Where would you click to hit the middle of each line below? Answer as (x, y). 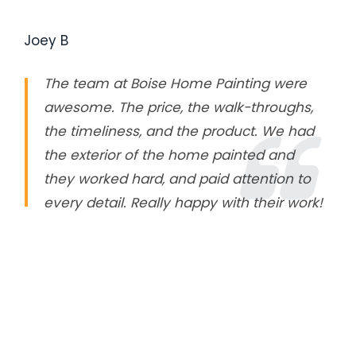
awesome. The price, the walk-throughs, (178, 108)
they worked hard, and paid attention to (177, 179)
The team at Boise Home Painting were (175, 84)
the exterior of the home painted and (169, 155)
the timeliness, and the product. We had (179, 132)
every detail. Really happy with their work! (183, 203)
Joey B (46, 41)
